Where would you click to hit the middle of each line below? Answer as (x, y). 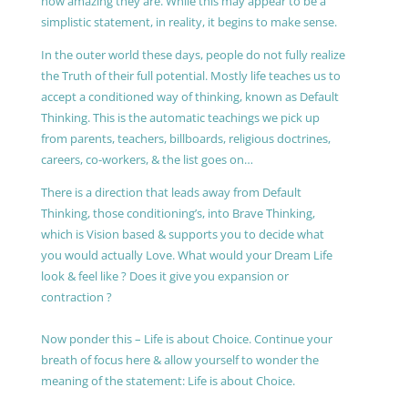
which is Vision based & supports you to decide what (182, 234)
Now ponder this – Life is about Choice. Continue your (186, 338)
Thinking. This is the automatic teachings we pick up (180, 117)
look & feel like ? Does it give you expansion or (164, 275)
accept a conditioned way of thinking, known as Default (189, 96)
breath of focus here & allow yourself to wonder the (179, 359)
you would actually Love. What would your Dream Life (186, 255)
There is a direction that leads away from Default (171, 192)
